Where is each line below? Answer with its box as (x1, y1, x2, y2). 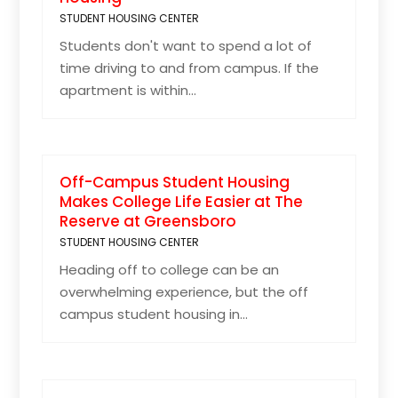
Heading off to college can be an (60, 260, 280, 280)
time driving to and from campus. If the (60, 58, 320, 77)
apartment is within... (60, 80, 197, 99)
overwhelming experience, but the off (60, 283, 309, 302)
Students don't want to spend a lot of (60, 36, 313, 55)
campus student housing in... (60, 305, 249, 324)
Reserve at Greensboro (60, 211, 237, 233)
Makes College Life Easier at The (60, 191, 304, 213)
